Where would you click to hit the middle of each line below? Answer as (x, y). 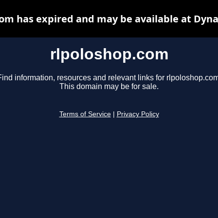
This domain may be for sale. (109, 87)
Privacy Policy (138, 114)
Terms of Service (85, 114)
